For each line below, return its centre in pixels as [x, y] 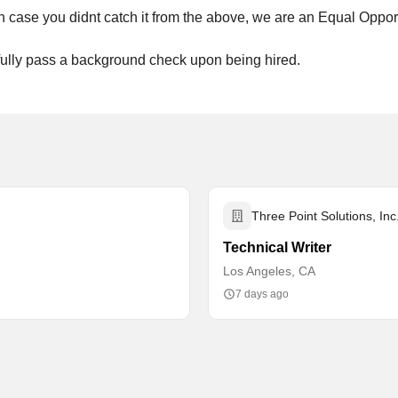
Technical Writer [277, 247]
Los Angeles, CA [269, 271]
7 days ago [262, 294]
